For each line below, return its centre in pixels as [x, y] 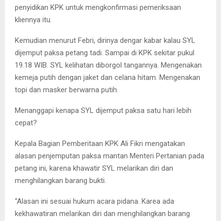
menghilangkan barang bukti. [60, 181]
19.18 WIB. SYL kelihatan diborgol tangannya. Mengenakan [108, 65]
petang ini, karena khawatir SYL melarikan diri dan [94, 168]
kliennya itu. [33, 20]
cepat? [26, 123]
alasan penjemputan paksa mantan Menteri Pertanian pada [110, 156]
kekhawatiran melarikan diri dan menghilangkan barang [102, 214]
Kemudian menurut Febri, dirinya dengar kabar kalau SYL [105, 41]
